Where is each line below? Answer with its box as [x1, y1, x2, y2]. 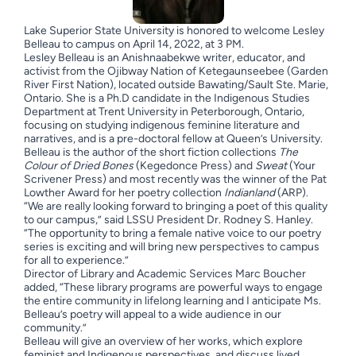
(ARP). [274, 186, 308, 199]
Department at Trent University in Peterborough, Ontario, [23, 105, 304, 118]
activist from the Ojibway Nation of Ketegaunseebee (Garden [23, 64, 328, 78]
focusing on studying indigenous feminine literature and [23, 118, 300, 132]
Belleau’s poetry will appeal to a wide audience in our [23, 308, 281, 321]
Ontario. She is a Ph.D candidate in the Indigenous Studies [23, 91, 310, 105]
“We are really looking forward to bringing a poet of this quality [23, 199, 327, 213]
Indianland [223, 186, 275, 199]
